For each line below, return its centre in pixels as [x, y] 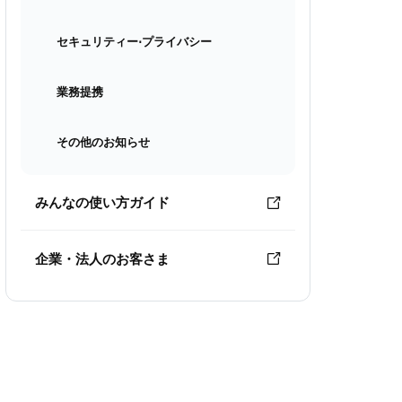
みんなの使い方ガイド [102, 202]
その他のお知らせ [103, 142]
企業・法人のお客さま [102, 258]
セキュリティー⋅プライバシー [134, 41]
